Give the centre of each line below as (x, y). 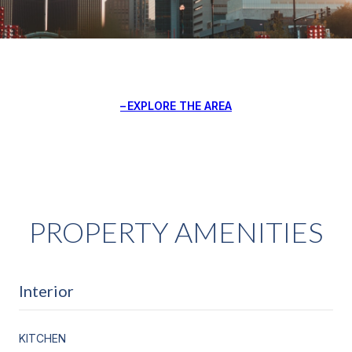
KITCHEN (42, 338)
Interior (46, 290)
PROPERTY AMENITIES (176, 231)
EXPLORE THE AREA (180, 105)
